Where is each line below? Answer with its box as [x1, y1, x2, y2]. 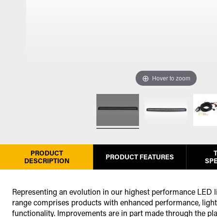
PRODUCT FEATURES [106, 152, 174, 162]
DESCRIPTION [24, 156, 70, 166]
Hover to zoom [152, 74, 190, 82]
